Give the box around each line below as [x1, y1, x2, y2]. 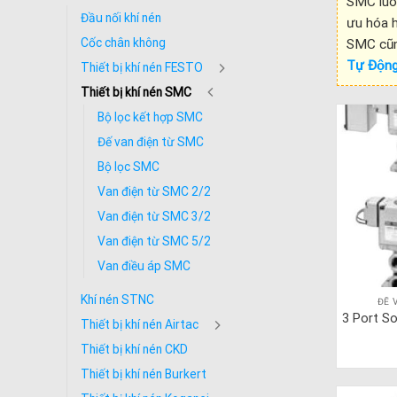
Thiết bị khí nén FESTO [81, 60, 203, 74]
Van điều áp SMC [97, 259, 191, 273]
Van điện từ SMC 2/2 [97, 184, 211, 198]
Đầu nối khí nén [81, 11, 161, 25]
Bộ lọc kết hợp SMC [97, 110, 203, 124]
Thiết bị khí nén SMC [81, 85, 191, 99]
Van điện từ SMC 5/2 [97, 234, 211, 248]
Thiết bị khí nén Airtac [81, 317, 198, 331]
